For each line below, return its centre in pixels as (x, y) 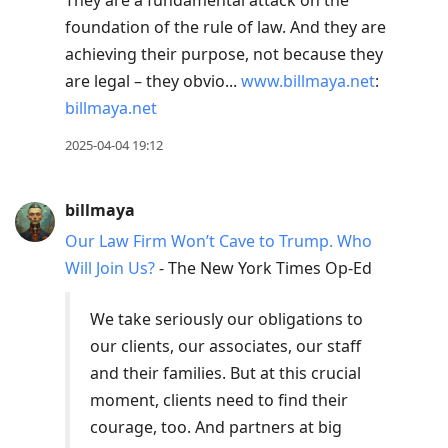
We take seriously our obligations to (226, 319)
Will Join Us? (110, 268)
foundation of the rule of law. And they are (225, 27)
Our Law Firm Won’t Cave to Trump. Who (218, 241)
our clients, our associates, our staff (225, 346)
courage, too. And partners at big (216, 427)
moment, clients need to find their (219, 400)
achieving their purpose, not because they (224, 54)
